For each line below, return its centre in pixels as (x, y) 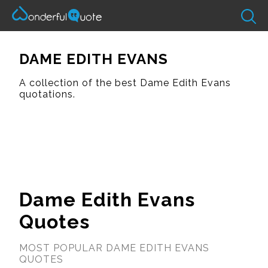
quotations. (47, 94)
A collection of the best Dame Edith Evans (125, 83)
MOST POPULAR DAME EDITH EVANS (114, 248)
